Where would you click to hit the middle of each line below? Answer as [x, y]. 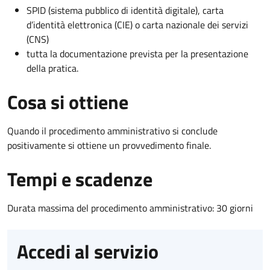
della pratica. [52, 68]
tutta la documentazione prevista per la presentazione [137, 53]
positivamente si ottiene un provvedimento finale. [109, 145]
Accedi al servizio [88, 251]
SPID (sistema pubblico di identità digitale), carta [125, 10]
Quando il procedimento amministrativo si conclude [112, 130]
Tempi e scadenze [80, 179]
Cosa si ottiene [68, 102]
